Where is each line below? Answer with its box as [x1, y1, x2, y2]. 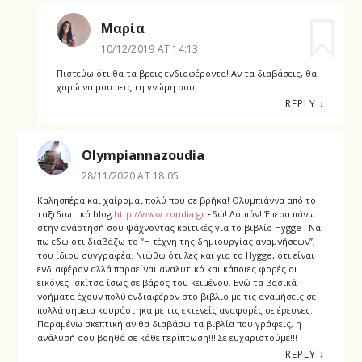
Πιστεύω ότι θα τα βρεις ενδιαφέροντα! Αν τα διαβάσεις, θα [56, 66, 317, 79]
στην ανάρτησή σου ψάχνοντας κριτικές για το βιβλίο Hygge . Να [36, 221, 321, 234]
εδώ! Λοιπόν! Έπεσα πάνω [204, 208, 315, 221]
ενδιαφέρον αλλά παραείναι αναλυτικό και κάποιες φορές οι [36, 263, 297, 276]
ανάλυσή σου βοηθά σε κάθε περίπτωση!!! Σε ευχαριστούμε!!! [36, 331, 297, 344]
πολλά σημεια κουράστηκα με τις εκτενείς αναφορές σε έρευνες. [36, 304, 313, 317]
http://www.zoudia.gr [113, 208, 205, 221]
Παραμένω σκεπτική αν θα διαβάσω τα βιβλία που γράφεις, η [36, 318, 301, 330]
